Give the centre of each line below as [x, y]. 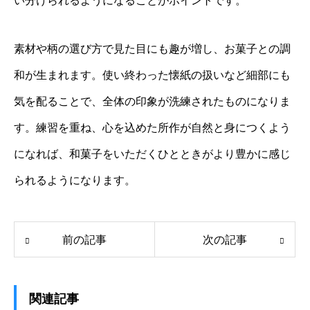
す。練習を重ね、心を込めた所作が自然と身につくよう [152, 127]
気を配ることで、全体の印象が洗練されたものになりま [152, 101]
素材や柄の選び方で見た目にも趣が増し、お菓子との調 [152, 48]
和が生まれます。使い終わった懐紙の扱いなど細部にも [152, 75]
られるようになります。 [75, 180]
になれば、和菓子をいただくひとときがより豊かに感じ [152, 154]
